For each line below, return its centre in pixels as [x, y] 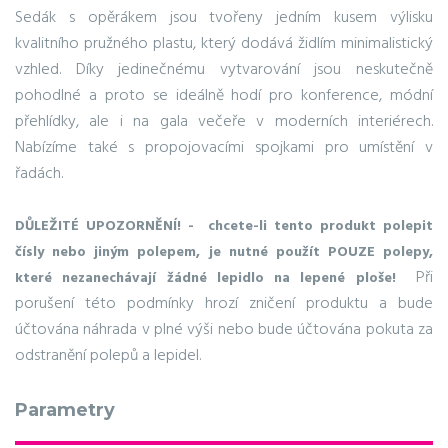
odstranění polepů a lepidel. [108, 355]
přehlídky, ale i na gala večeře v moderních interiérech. [224, 121]
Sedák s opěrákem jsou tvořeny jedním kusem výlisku [224, 17]
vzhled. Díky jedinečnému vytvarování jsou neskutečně [224, 69]
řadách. [39, 173]
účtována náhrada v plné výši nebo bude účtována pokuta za [224, 329]
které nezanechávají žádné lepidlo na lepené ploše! [210, 278]
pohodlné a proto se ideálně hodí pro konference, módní [224, 95]
